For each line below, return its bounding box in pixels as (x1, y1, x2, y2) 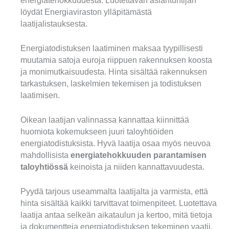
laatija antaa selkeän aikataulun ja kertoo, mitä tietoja (20, 210, 212, 219)
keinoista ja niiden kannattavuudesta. (68, 162, 204, 171)
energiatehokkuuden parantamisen (71, 150, 207, 159)
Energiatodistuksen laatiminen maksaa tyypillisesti (20, 44, 203, 53)
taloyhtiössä (20, 162, 68, 171)
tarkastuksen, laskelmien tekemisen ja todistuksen (20, 79, 201, 88)
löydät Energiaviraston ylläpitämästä (20, 8, 152, 17)
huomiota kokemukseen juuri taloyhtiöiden (20, 127, 173, 136)
